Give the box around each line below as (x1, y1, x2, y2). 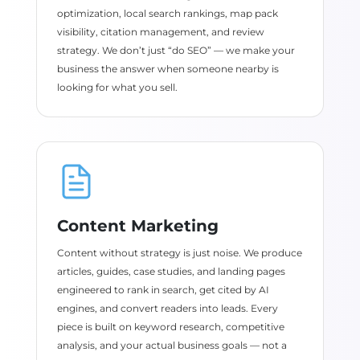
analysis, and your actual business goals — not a (56, 339, 287, 351)
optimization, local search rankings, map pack (56, 7, 278, 19)
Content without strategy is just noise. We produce (56, 247, 302, 259)
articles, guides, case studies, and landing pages (56, 265, 285, 277)
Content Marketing (56, 216, 219, 235)
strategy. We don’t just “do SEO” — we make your (56, 44, 295, 56)
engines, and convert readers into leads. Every (56, 302, 278, 314)
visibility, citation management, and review (56, 26, 264, 38)
